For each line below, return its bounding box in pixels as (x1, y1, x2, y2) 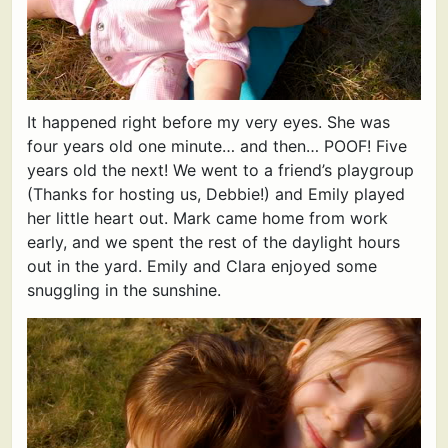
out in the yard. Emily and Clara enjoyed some (27, 256, 377, 276)
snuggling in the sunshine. (27, 280, 221, 300)
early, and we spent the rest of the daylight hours (27, 232, 400, 252)
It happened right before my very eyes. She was (27, 112, 390, 132)
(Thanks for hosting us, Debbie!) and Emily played (27, 184, 405, 204)
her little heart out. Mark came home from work (27, 208, 388, 228)
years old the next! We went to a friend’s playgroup (27, 160, 414, 180)
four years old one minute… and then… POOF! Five (27, 136, 407, 156)
